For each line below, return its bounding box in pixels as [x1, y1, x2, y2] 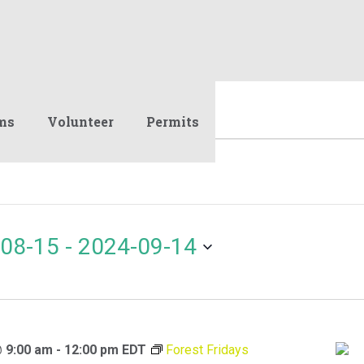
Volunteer [47, 113, 114, 130]
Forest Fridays [165, 341, 249, 357]
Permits [146, 113, 199, 130]
